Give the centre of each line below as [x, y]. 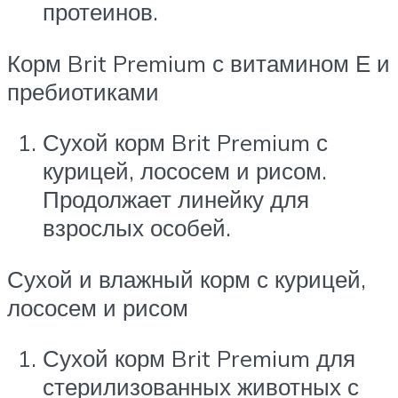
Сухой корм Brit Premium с [185, 143]
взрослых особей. [137, 228]
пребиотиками [83, 91]
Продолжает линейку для [176, 199]
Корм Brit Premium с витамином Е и [199, 63]
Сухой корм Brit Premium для [199, 358]
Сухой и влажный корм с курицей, [187, 279]
